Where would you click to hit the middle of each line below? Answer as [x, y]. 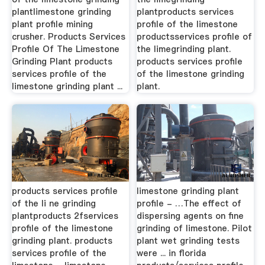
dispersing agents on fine [190, 216]
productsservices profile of [195, 36]
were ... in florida [172, 253]
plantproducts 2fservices [65, 216]
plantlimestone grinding [61, 12]
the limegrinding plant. [184, 49]
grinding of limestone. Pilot [195, 228]
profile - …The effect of [189, 203]
